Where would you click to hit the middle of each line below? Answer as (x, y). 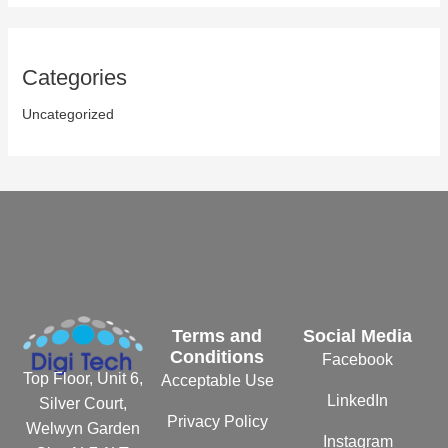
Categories (74, 78)
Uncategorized (67, 114)
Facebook (358, 360)
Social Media (358, 336)
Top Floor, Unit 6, (83, 378)
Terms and (217, 336)
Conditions (217, 357)
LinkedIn (358, 401)
